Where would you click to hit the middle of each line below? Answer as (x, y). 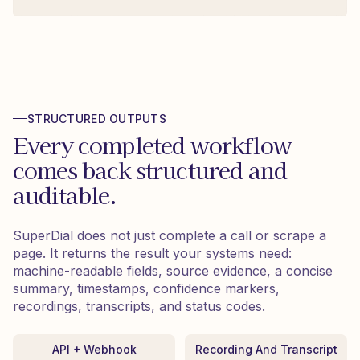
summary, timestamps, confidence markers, (146, 289)
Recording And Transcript (266, 350)
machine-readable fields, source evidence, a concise (173, 271)
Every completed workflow (152, 145)
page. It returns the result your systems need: (152, 254)
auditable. (65, 195)
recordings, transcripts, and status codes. (139, 307)
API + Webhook (94, 350)
